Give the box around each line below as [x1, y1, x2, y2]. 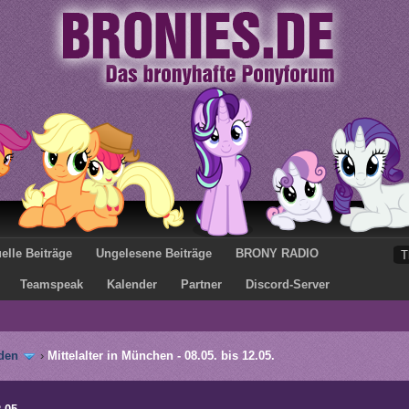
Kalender [107, 278, 157, 291]
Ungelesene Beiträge [96, 246, 212, 260]
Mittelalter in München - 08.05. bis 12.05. [47, 349, 275, 362]
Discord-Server [246, 278, 330, 291]
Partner [181, 278, 222, 291]
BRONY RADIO [236, 246, 319, 260]
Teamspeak [20, 278, 83, 291]
